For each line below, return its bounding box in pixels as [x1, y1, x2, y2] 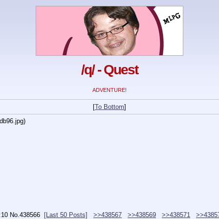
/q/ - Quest [81, 62, 138, 78]
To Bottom [95, 103, 124, 111]
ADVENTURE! [92, 87, 127, 93]
